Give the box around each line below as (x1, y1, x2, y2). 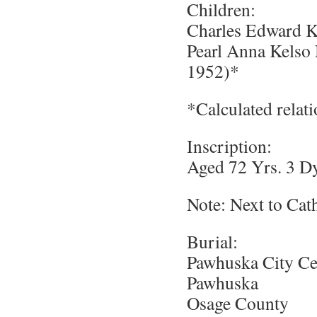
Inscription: (187, 134, 272, 158)
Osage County (187, 291, 289, 315)
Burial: (187, 229, 238, 253)
